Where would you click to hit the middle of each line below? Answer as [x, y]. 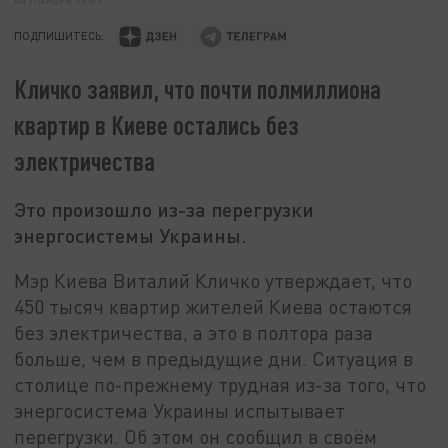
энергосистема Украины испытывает [180, 410]
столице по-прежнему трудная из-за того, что [220, 384]
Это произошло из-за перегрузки [164, 209]
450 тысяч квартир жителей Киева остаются [213, 306]
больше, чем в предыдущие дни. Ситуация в [214, 358]
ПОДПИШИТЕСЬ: [59, 36]
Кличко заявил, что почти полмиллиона [198, 89]
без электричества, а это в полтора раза [194, 332]
